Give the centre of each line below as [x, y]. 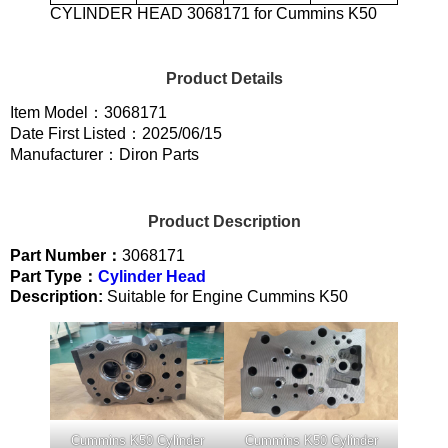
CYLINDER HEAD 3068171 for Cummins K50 [213, 13]
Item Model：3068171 [88, 112]
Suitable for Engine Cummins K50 [225, 296]
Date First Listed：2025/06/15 [116, 133]
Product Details [224, 78]
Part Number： [66, 255]
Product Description [224, 221]
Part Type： [54, 276]
